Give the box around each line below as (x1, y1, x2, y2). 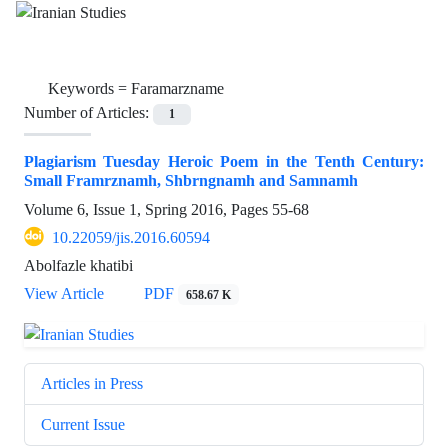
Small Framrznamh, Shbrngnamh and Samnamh (24, 170, 358, 190)
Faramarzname (131, 79, 224, 99)
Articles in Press (41, 373, 143, 393)
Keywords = (48, 79, 131, 99)
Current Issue (41, 414, 125, 434)
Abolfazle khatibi (24, 255, 133, 275)
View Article (24, 283, 104, 303)
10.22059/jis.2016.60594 (52, 227, 210, 247)
